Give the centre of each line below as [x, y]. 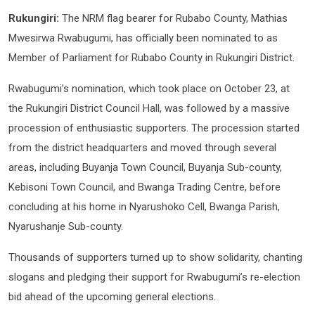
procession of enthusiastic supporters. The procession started [154, 128]
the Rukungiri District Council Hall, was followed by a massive [149, 108]
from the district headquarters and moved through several [142, 147]
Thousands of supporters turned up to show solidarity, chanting [155, 257]
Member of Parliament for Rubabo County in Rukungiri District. [153, 57]
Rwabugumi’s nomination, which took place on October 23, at [149, 88]
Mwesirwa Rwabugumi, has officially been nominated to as [143, 38]
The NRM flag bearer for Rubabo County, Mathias [175, 18]
